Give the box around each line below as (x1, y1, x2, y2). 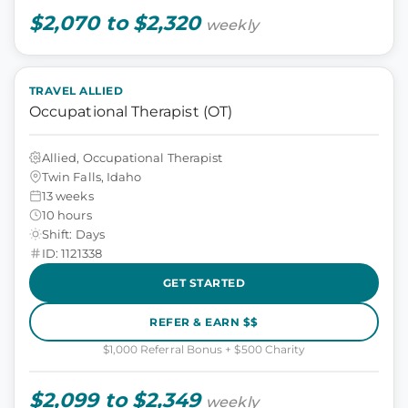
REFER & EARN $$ (149, 314, 259, 329)
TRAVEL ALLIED (29, 84, 124, 97)
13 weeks (42, 188, 94, 203)
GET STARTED (162, 275, 246, 290)
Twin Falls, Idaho (42, 168, 142, 184)
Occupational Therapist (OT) (29, 103, 232, 120)
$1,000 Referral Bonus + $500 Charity (102, 342, 306, 356)
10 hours (42, 207, 92, 222)
